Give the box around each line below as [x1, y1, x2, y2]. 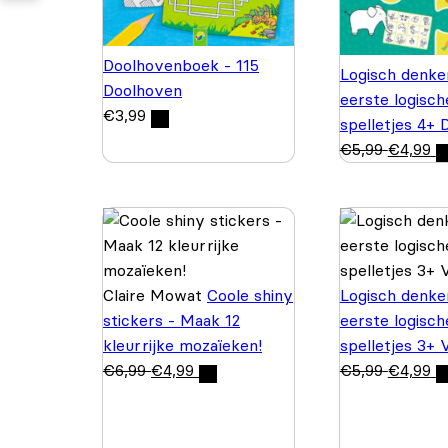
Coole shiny [207, 284, 293, 305]
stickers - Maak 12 [103, 309, 240, 330]
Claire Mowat [103, 284, 207, 305]
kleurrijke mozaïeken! [103, 334, 262, 355]
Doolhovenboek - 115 [103, 55, 259, 76]
